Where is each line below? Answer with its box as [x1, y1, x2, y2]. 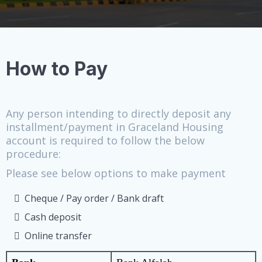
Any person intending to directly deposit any [6, 106, 231, 120]
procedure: [6, 146, 61, 161]
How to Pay [6, 57, 108, 80]
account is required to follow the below [6, 133, 205, 147]
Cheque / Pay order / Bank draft [25, 191, 164, 205]
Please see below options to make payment [6, 166, 226, 180]
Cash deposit [25, 210, 81, 223]
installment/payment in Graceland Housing [6, 119, 223, 134]
